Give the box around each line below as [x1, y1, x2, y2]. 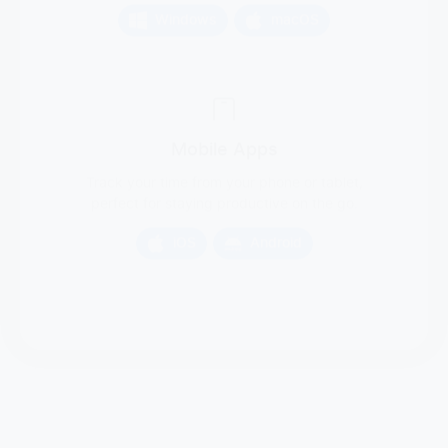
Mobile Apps [170, 112, 278, 131]
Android [249, 207, 302, 222]
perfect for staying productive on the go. [90, 168, 358, 183]
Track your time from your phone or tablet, [85, 147, 363, 162]
